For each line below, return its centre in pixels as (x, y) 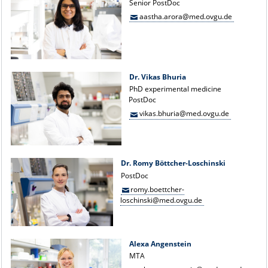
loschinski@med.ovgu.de (161, 200)
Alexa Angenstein (161, 243)
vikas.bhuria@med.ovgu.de (185, 114)
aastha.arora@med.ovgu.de (186, 16)
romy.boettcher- (158, 189)
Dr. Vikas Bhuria (158, 77)
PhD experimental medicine (176, 89)
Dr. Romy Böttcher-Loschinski (173, 163)
